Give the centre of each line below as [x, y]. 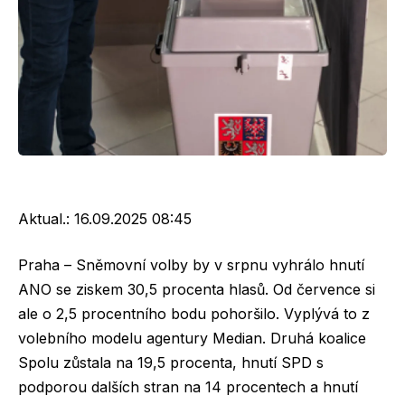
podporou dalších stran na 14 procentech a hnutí [188, 387]
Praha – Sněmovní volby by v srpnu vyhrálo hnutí [191, 265]
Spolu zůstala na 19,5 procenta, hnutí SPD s [171, 363]
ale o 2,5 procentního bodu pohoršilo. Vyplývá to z [194, 314]
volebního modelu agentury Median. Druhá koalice [192, 339]
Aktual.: [46, 218]
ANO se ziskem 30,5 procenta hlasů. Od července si [197, 290]
